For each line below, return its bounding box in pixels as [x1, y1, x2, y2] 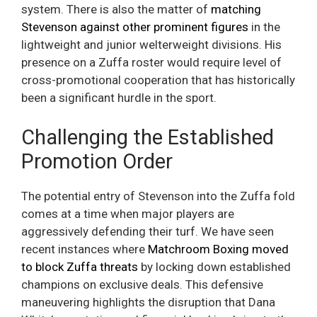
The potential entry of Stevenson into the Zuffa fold [21, 188, 295, 203]
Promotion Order [21, 149, 173, 173]
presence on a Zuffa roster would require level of [21, 55, 282, 70]
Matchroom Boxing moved [148, 241, 289, 256]
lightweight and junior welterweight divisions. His [21, 38, 282, 52]
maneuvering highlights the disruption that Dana [21, 294, 275, 309]
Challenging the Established [21, 125, 274, 149]
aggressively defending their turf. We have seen [21, 224, 274, 238]
